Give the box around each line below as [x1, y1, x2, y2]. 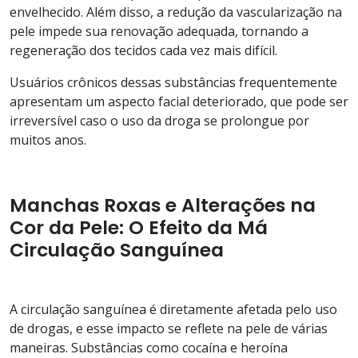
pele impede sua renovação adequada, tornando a [10, 22, 308, 40]
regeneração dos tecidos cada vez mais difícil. [10, 41, 277, 59]
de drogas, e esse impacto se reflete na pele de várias [10, 319, 328, 337]
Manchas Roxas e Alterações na [10, 191, 316, 218]
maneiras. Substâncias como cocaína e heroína [10, 338, 288, 356]
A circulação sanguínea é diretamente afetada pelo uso [10, 300, 337, 318]
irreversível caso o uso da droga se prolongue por [10, 111, 309, 129]
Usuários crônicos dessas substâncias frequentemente [10, 73, 337, 91]
